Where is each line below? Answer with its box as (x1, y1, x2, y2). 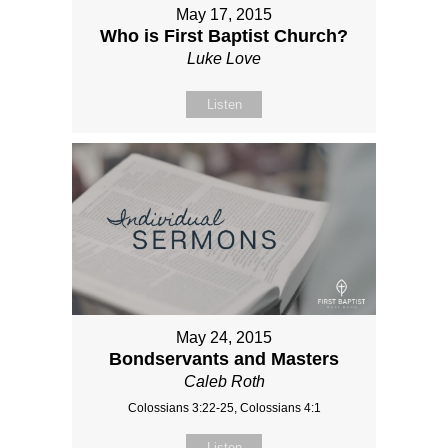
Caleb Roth (183, 372, 265, 390)
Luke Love (187, 50, 261, 68)
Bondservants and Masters (109, 348, 339, 369)
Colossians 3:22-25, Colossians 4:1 (127, 400, 321, 415)
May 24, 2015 (176, 328, 272, 346)
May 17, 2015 (176, 6, 272, 24)
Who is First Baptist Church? (100, 26, 348, 47)
